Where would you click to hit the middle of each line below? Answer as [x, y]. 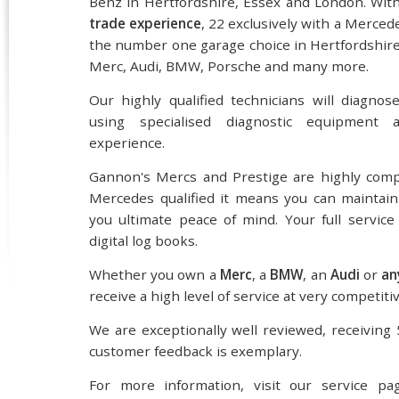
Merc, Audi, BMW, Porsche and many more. [229, 66]
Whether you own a [155, 274]
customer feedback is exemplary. [195, 351]
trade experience [146, 23]
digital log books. [143, 240]
